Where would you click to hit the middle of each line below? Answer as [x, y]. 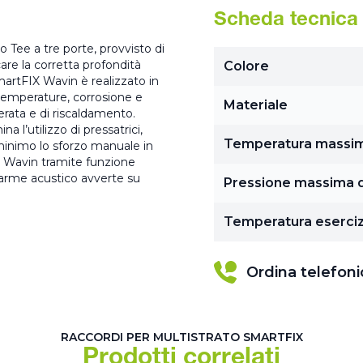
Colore [246, 66]
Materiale [256, 105]
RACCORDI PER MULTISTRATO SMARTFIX [181, 337]
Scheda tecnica [286, 21]
